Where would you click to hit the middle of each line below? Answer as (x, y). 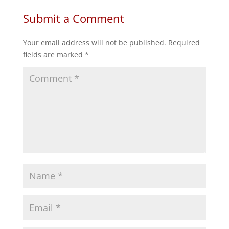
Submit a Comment (73, 19)
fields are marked (54, 55)
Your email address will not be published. (94, 43)
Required (184, 43)
